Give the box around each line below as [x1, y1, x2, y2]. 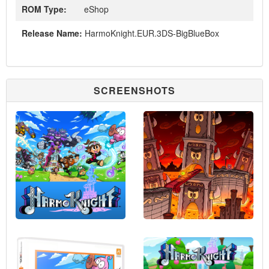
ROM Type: [22, 3, 67, 15]
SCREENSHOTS [94, 83, 175, 97]
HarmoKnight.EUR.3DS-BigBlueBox [82, 27, 219, 39]
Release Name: [22, 27, 82, 39]
